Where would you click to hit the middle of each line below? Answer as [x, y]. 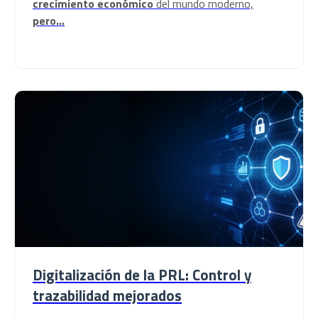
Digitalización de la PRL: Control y [142, 275]
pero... [49, 21]
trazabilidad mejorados [107, 295]
